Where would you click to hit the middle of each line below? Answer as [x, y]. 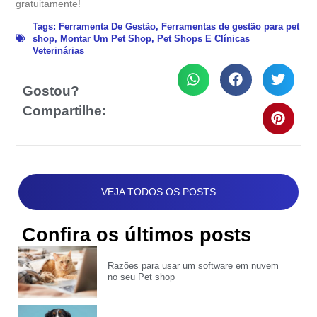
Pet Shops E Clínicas [204, 38]
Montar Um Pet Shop [106, 38]
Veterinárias [59, 50]
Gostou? [51, 91]
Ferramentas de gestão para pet [231, 26]
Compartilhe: [65, 111]
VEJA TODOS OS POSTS [158, 192]
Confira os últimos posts [137, 235]
